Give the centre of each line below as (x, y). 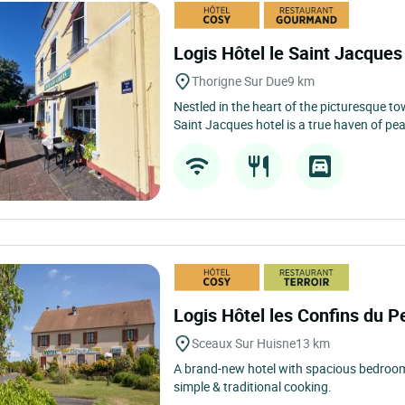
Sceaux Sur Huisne (244, 343)
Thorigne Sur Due (240, 81)
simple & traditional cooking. (253, 386)
